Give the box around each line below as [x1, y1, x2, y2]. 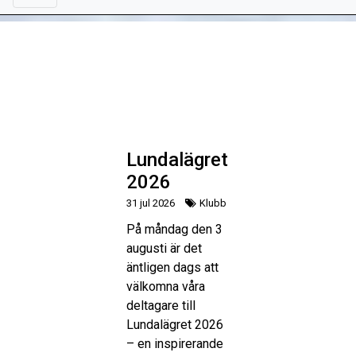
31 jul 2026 [126, 196, 175, 209]
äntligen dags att [126, 259, 219, 275]
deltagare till [126, 297, 195, 313]
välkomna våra [126, 278, 205, 294]
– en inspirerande [126, 335, 223, 351]
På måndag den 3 [126, 221, 222, 237]
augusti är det [126, 240, 202, 256]
